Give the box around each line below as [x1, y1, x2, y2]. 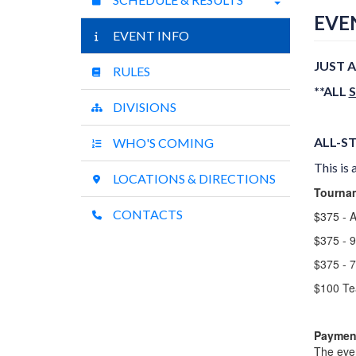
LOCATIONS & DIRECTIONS [110, 171, 276, 186]
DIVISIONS [110, 99, 176, 114]
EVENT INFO [110, 28, 189, 43]
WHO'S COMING [110, 135, 214, 150]
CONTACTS [110, 207, 183, 222]
